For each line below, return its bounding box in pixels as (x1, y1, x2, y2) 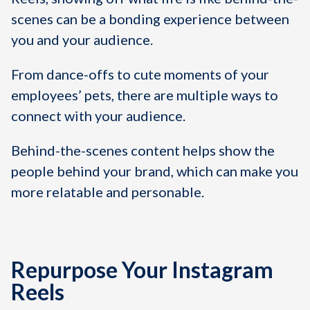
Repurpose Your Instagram (11, 256, 273, 283)
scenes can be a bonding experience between (11, 10, 289, 27)
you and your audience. (11, 31, 153, 48)
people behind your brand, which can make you (11, 163, 298, 179)
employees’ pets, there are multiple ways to (11, 86, 278, 103)
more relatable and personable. (11, 183, 204, 200)
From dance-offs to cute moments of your (11, 66, 269, 82)
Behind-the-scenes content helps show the (11, 142, 275, 158)
